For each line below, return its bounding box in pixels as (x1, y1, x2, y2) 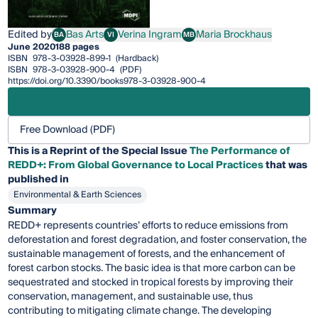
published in (8, 171, 70, 189)
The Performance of (190, 143, 291, 160)
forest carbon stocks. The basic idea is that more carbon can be (8, 260, 296, 278)
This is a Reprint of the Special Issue (8, 143, 190, 160)
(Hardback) (114, 51, 159, 67)
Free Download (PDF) (20, 121, 116, 139)
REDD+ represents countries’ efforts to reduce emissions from (8, 217, 289, 235)
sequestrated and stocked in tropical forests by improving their (8, 274, 294, 292)
